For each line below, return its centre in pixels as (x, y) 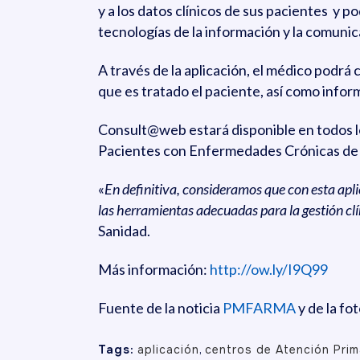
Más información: (154, 269)
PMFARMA (259, 308)
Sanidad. (124, 231)
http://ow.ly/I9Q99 (269, 269)
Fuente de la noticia (160, 308)
